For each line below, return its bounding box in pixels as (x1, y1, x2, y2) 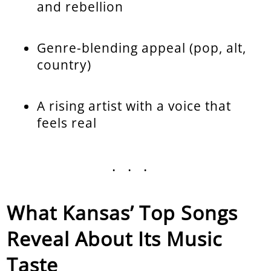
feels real (37, 114, 97, 131)
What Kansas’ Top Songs (7, 199, 238, 226)
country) (37, 56, 92, 73)
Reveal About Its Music (7, 225, 223, 252)
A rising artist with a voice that (37, 97, 232, 114)
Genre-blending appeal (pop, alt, (37, 39, 247, 56)
